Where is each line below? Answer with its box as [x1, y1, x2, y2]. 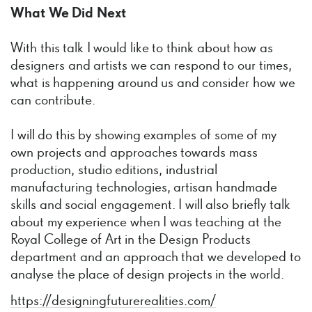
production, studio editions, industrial [10, 163, 217, 178]
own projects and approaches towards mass [10, 146, 258, 161]
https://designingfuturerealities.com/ [10, 293, 216, 309]
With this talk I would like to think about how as [10, 41, 273, 56]
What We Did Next [10, 6, 126, 22]
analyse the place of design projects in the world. [10, 267, 284, 283]
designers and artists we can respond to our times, [10, 58, 292, 74]
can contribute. [10, 93, 95, 109]
